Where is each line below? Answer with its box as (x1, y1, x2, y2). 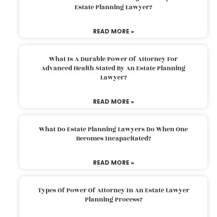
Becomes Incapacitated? (76, 133, 151, 143)
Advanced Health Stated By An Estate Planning (41, 63, 186, 73)
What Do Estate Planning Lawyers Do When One (39, 124, 188, 134)
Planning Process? (84, 194, 142, 204)
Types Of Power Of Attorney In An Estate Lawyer (37, 185, 189, 195)
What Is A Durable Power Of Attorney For (49, 54, 178, 64)
